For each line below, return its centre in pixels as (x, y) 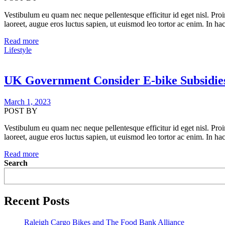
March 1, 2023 (27, 101)
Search (16, 163)
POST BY (21, 110)
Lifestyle (18, 50)
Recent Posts (37, 201)
